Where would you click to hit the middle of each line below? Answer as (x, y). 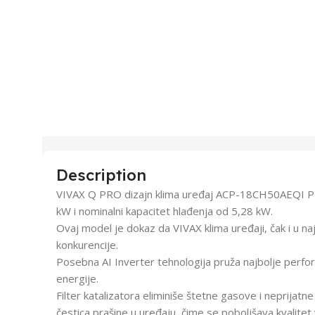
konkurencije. (87, 244)
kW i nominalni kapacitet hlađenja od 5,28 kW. (165, 211)
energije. (77, 278)
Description (101, 175)
